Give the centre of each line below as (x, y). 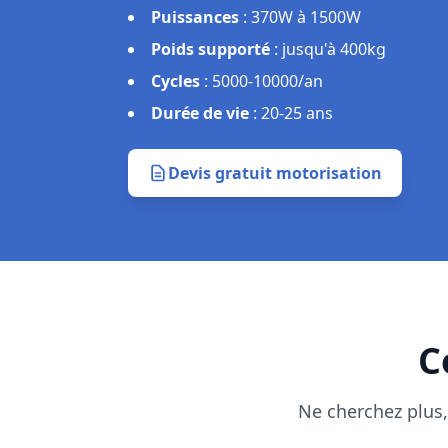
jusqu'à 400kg (334, 49)
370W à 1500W (306, 17)
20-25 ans (297, 113)
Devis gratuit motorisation (275, 173)
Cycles (175, 81)
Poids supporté (210, 49)
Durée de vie (200, 113)
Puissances (195, 17)
